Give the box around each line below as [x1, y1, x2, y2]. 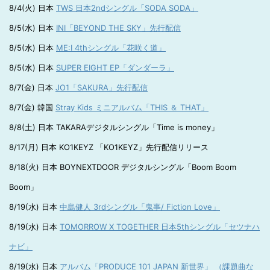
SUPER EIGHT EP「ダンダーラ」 [56, 63, 174, 72]
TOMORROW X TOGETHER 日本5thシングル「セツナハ [60, 222, 260, 231]
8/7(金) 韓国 [9, 102, 55, 112]
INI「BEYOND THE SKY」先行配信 [56, 23, 181, 33]
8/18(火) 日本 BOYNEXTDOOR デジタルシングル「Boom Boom [9, 162, 236, 172]
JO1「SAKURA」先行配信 [55, 83, 148, 92]
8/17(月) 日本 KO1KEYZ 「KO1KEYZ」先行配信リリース [9, 142, 209, 152]
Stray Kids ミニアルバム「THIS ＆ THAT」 [55, 102, 209, 112]
